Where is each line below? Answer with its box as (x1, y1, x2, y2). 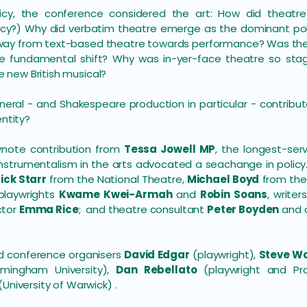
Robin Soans (199, 187, 268, 201)
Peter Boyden (207, 202, 280, 217)
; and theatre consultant (78, 202, 208, 217)
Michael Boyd (186, 172, 260, 186)
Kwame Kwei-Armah (58, 187, 173, 201)
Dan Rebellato (116, 262, 197, 277)
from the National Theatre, (47, 172, 187, 186)
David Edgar (123, 247, 190, 262)
